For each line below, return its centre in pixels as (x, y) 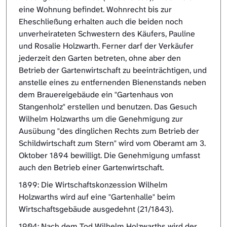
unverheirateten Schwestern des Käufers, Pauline (107, 34)
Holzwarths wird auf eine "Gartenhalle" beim (97, 197)
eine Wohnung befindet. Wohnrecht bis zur (95, 10)
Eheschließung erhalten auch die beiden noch (101, 22)
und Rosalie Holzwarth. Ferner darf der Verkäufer (106, 46)
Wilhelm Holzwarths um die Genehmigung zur (101, 119)
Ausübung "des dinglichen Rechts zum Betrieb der (109, 131)
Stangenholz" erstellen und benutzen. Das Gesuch (108, 107)
